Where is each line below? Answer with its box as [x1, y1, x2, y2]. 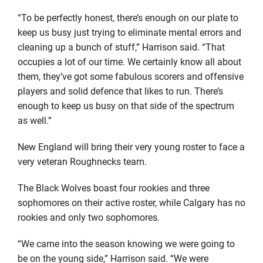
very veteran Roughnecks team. [17, 154, 147, 167]
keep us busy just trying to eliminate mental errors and [17, 25, 241, 38]
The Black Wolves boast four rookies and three [17, 181, 210, 194]
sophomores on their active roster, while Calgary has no [17, 195, 245, 208]
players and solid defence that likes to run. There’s [17, 84, 223, 97]
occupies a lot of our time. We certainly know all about [17, 55, 241, 68]
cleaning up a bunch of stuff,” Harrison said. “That [17, 40, 225, 53]
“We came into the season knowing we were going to [17, 237, 235, 249]
